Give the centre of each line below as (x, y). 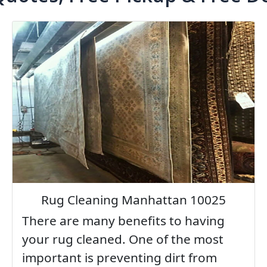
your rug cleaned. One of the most (122, 239)
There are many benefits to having (123, 221)
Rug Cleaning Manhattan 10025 (133, 200)
